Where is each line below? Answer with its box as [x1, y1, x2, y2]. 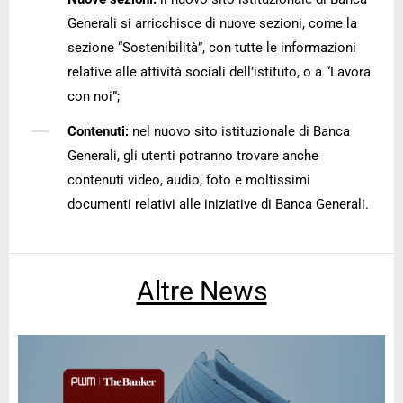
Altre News [136, 275, 267, 308]
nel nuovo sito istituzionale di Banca [129, 123, 350, 140]
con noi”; [67, 88, 120, 105]
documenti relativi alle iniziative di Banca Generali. [67, 196, 369, 213]
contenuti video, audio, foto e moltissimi [67, 172, 310, 189]
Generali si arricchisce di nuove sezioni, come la [67, 15, 357, 32]
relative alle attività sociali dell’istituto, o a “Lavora [67, 64, 371, 81]
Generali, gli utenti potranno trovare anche [67, 148, 318, 165]
